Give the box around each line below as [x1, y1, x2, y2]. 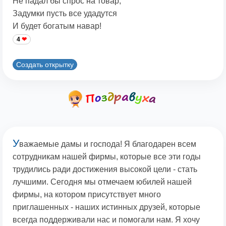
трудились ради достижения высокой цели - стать [13, 165, 197, 174]
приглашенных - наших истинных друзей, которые [13, 203, 200, 212]
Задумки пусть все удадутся [13, 9, 117, 18]
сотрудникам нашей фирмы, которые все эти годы [13, 152, 201, 161]
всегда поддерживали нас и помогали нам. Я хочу [13, 215, 200, 224]
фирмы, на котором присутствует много [13, 190, 161, 199]
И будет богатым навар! [13, 22, 101, 31]
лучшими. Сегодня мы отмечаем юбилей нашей [13, 178, 192, 187]
